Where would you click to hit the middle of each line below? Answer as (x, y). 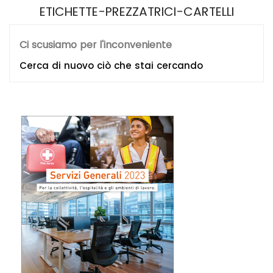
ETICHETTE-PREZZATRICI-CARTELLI (136, 11)
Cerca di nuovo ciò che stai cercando (111, 65)
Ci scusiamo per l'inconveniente (96, 44)
